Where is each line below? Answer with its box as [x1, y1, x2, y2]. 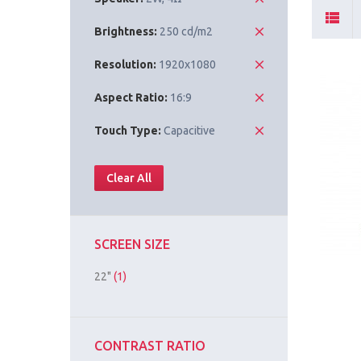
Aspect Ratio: [94, 91, 168, 105]
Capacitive [164, 124, 215, 138]
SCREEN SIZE [94, 237, 170, 252]
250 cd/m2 [160, 25, 213, 39]
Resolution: [94, 58, 156, 72]
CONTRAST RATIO [94, 338, 205, 354]
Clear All [106, 172, 151, 185]
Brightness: [94, 25, 157, 39]
